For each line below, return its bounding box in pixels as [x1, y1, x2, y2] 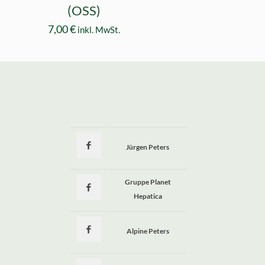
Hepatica [133, 192, 162, 201]
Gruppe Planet [124, 177, 171, 187]
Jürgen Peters [126, 143, 170, 152]
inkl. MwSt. [77, 24, 121, 35]
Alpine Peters [126, 227, 169, 236]
